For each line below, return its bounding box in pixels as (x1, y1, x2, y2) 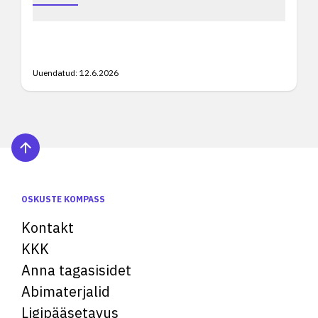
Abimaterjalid (21, 282, 110, 301)
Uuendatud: (33, 67, 77, 78)
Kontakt (21, 218, 74, 237)
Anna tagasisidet (21, 261, 131, 280)
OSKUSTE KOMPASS (21, 194, 105, 204)
